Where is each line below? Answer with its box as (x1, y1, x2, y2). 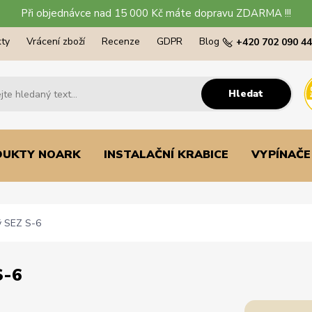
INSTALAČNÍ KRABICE (103, 146, 228, 162)
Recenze (102, 35, 140, 48)
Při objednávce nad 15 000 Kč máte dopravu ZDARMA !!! (21, 6, 291, 20)
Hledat (228, 86, 264, 100)
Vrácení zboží (26, 35, 85, 48)
